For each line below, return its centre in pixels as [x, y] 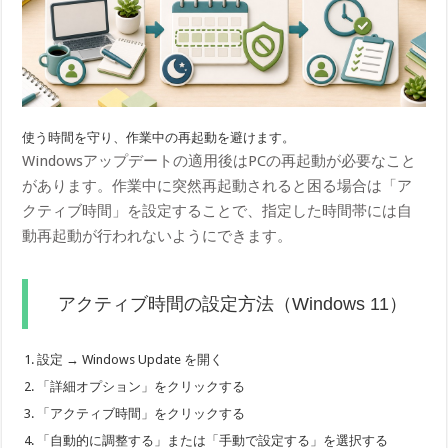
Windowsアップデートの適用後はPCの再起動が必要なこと [219, 161]
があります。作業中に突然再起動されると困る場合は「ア [217, 186]
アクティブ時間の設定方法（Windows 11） [233, 304]
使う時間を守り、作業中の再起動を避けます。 [159, 138]
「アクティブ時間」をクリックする [141, 414]
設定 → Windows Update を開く [130, 360]
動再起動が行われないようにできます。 [157, 236]
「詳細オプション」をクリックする [141, 387]
